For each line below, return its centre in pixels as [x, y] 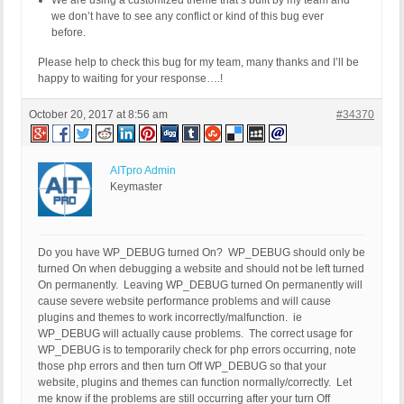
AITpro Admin [143, 171]
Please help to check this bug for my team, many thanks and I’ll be [198, 63]
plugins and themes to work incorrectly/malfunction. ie [170, 318]
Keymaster [136, 187]
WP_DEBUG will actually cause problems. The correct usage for [195, 334]
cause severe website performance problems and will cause [184, 302]
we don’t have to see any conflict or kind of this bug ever [188, 17]
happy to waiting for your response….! [130, 79]
